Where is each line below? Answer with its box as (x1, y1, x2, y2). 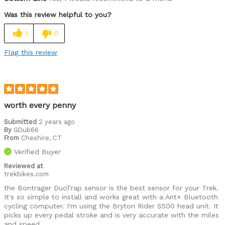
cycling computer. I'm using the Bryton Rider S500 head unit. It (4, 202, 218, 210)
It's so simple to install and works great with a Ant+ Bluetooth (4, 193, 218, 201)
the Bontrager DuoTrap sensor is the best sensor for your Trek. (4, 184, 218, 192)
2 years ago (39, 118, 75, 126)
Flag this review (4, 48, 57, 57)
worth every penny (4, 100, 76, 110)
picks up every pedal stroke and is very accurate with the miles (4, 211, 219, 219)
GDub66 (14, 126, 39, 134)
